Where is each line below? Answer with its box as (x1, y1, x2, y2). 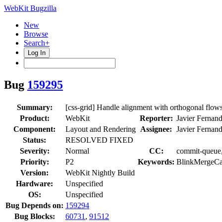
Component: (13, 124, 55, 133)
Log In (28, 49, 46, 56)
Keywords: (138, 157, 174, 166)
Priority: (20, 157, 49, 166)
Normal (65, 146, 89, 155)
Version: (20, 168, 49, 177)
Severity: (19, 146, 50, 155)
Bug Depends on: (5, 201, 63, 210)
